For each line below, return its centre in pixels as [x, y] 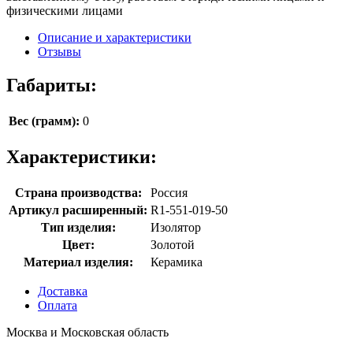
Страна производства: [78, 192]
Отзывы [59, 51]
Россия [169, 192]
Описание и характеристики [115, 37]
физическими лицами [65, 10]
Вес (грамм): [44, 121]
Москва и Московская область [87, 332]
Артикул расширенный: [78, 210]
